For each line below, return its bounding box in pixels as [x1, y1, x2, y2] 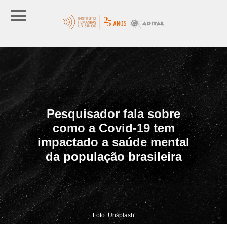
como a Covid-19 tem [52, 121, 175, 135]
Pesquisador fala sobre [47, 106, 180, 121]
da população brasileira [45, 149, 182, 163]
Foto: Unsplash [93, 211, 134, 219]
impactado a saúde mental [37, 135, 190, 149]
